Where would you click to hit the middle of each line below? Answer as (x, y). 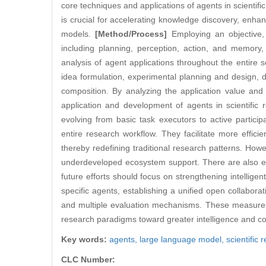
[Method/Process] (131, 34)
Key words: (85, 240)
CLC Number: (89, 260)
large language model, (183, 240)
